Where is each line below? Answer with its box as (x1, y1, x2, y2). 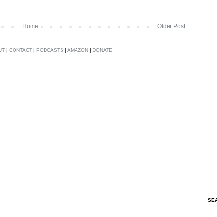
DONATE (93, 47, 112, 53)
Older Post (157, 22, 185, 30)
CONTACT (9, 47, 32, 53)
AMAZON (67, 47, 88, 53)
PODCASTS (36, 47, 63, 53)
